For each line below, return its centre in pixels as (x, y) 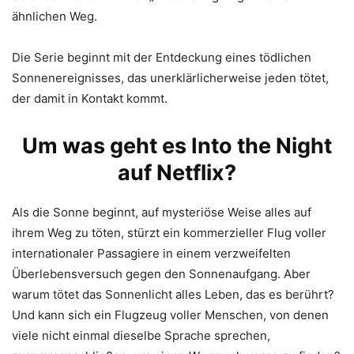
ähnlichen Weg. (55, 16)
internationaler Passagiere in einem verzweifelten (151, 253)
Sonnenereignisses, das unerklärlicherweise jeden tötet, (170, 78)
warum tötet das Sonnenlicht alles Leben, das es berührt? (173, 294)
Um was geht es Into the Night (177, 146)
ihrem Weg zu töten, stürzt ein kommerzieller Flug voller (169, 233)
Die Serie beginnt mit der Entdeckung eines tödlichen (162, 57)
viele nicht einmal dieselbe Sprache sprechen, (141, 335)
